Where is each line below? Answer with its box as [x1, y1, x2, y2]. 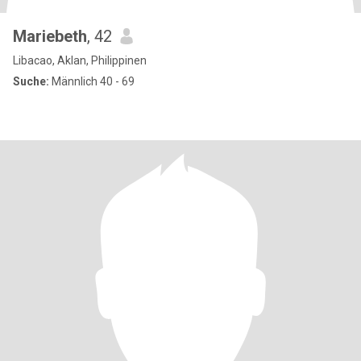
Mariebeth [13, 27, 87, 46]
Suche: [13, 75, 49, 88]
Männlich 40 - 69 [49, 75, 135, 88]
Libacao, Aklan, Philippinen [13, 54, 147, 67]
